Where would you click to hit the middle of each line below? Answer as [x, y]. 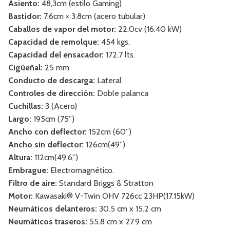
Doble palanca [122, 93]
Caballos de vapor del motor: [62, 29]
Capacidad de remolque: [54, 42]
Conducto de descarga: [52, 81]
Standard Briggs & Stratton [105, 183]
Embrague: [28, 170]
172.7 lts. [119, 55]
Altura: [20, 158]
